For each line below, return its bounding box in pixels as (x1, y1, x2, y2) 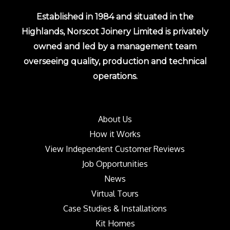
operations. (92, 71, 138, 81)
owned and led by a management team (33, 41, 197, 51)
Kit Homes (95, 218, 135, 228)
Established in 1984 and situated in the (36, 11, 194, 22)
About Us (98, 113, 132, 124)
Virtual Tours (91, 188, 139, 199)
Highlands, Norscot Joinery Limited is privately (22, 26, 208, 36)
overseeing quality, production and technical (23, 56, 207, 66)
